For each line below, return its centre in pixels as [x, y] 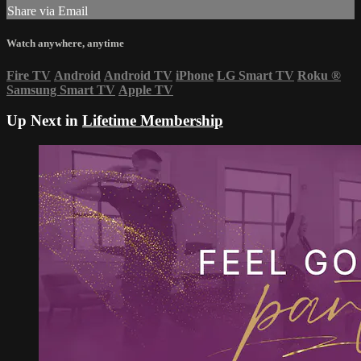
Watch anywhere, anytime [65, 44]
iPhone [195, 75]
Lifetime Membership [153, 121]
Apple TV [146, 89]
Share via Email [48, 11]
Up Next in [44, 121]
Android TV [138, 75]
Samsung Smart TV [61, 89]
